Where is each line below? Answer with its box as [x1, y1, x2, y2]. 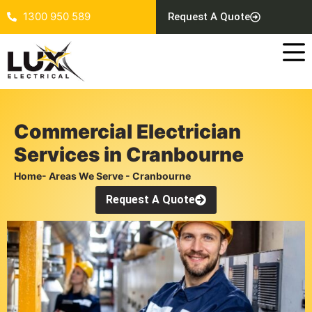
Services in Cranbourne [14, 143, 244, 167]
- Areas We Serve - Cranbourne [42, 170, 191, 182]
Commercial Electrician [14, 120, 241, 144]
